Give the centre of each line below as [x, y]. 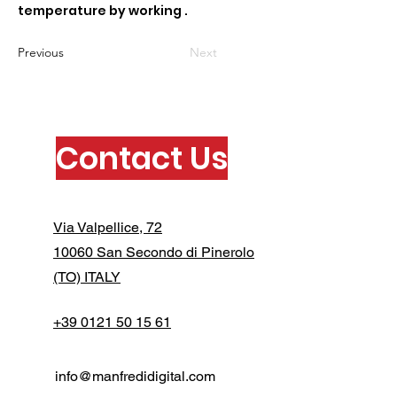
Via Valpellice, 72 [108, 227]
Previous [41, 52]
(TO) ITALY [87, 277]
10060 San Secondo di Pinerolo [154, 252]
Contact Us [142, 158]
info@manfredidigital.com [135, 376]
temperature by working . [103, 11]
